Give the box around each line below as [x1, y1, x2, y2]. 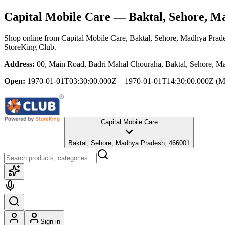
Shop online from [4, 33, 61, 42]
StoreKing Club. [4, 42, 56, 51]
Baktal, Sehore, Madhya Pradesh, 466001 [68, 139, 190, 147]
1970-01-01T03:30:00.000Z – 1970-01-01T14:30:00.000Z [27, 76, 214, 85]
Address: [4, 59, 35, 68]
